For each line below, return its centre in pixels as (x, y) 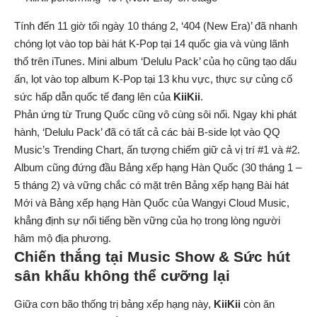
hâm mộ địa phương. (63, 238)
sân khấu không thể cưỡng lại (122, 276)
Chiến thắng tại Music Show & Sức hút (152, 257)
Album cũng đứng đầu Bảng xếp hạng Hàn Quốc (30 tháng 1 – (158, 168)
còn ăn (258, 304)
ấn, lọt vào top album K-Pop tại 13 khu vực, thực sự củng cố (153, 79)
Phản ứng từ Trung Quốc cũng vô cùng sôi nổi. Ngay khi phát (155, 115)
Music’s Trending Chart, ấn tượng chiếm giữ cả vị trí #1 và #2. (157, 150)
